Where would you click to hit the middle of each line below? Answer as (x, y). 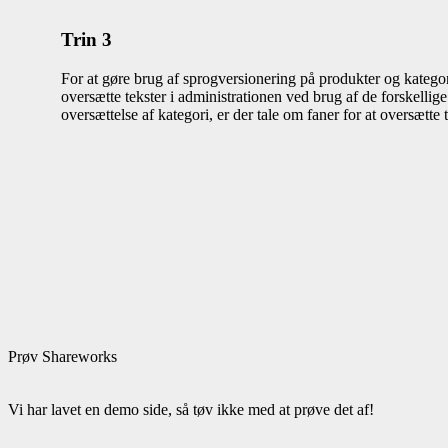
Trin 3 (87, 39)
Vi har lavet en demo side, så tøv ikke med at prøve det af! (191, 409)
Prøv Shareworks (62, 356)
